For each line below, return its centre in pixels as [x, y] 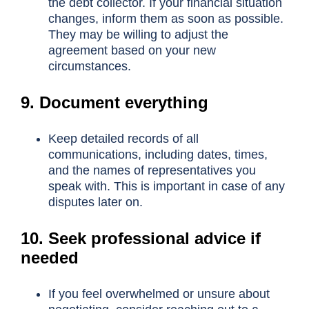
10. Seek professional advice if [141, 238]
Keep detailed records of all [123, 138]
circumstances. [89, 66]
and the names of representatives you [152, 170]
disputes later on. [95, 202]
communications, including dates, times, [158, 154]
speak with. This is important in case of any [166, 186]
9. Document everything [114, 102]
